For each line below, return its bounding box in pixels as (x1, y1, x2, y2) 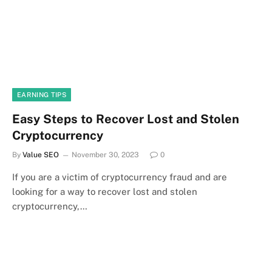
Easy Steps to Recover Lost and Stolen (12, 111, 239, 126)
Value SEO (22, 150, 59, 159)
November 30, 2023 (72, 150, 139, 159)
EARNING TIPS (17, 90, 66, 98)
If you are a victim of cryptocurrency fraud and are (12, 171, 227, 182)
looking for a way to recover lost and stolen (12, 186, 197, 197)
